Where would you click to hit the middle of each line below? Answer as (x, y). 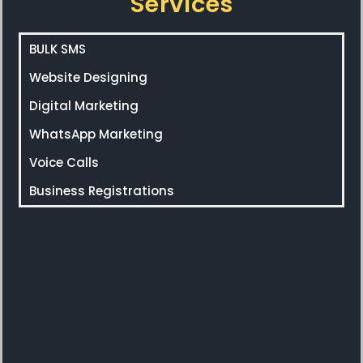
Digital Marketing (84, 106)
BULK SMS (58, 49)
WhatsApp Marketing (96, 135)
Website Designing (88, 78)
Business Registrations (102, 191)
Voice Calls (64, 163)
